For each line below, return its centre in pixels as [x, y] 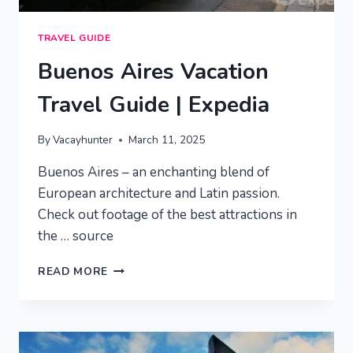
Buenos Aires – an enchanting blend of [154, 173]
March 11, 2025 [167, 140]
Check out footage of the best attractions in [167, 215]
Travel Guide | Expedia [154, 104]
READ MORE [73, 272]
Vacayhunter [83, 140]
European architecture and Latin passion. [159, 194]
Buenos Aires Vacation [153, 71]
